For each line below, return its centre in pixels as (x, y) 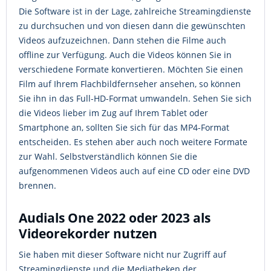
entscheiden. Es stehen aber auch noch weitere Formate (133, 142)
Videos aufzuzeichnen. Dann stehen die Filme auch (122, 40)
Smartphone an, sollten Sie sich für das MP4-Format (124, 127)
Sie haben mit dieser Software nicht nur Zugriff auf (122, 254)
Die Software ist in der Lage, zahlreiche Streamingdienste (135, 11)
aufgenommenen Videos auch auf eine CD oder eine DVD (134, 171)
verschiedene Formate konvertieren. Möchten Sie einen (131, 69)
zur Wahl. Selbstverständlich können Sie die (108, 156)
